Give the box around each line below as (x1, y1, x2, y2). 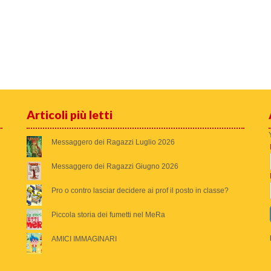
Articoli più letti (26, 108, 113, 122)
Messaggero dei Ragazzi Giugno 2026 (51, 162, 178, 171)
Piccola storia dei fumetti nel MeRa (51, 211, 165, 220)
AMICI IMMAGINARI (51, 235, 117, 244)
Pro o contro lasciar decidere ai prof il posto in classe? (51, 186, 229, 195)
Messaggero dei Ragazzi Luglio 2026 (51, 138, 175, 147)
